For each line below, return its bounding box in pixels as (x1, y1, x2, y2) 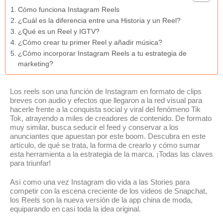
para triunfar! (10, 159, 51, 167)
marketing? (17, 60, 53, 68)
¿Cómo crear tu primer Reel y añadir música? (17, 39, 162, 46)
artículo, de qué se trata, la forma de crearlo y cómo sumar (10, 141, 200, 149)
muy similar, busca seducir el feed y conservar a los (10, 123, 179, 131)
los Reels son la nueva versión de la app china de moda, (10, 196, 193, 204)
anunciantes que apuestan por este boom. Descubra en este (10, 132, 206, 140)
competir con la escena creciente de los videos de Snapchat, (10, 187, 207, 195)
